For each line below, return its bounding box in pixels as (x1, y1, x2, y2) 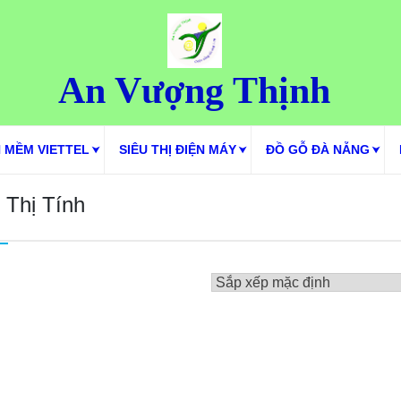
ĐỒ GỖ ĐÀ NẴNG (265, 142, 370, 157)
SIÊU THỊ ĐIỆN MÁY (118, 142, 236, 157)
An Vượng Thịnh (58, 69, 330, 111)
